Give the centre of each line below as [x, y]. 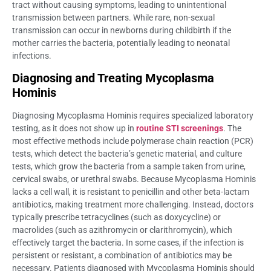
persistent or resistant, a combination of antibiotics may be [122, 255]
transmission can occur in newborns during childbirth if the [122, 30]
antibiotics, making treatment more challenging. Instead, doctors [133, 204]
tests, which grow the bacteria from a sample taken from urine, [129, 166]
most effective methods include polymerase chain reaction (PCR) [133, 141]
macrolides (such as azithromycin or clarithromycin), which [122, 230]
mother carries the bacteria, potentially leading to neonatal [121, 43]
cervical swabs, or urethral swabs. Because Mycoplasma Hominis [134, 179]
